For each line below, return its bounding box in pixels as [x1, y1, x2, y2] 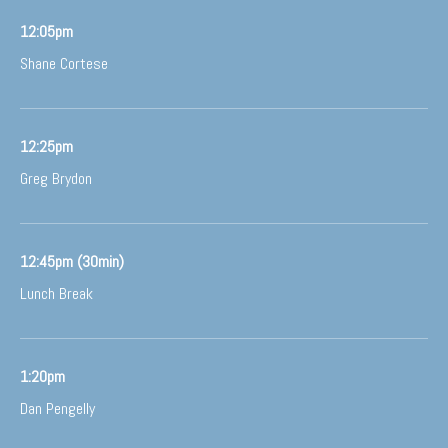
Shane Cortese [20, 53, 108, 74]
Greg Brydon [20, 168, 92, 189]
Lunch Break [20, 283, 93, 304]
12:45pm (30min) [20, 251, 124, 272]
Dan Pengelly [20, 398, 95, 419]
